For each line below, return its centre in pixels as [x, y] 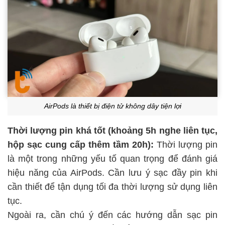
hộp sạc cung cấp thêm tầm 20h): [81, 144]
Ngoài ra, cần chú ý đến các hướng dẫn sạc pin [113, 215]
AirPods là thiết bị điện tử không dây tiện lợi [113, 106]
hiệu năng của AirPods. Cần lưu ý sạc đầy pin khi [113, 173]
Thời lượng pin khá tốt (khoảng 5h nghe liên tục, [113, 130]
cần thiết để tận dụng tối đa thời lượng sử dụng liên [113, 187]
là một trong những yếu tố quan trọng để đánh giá [113, 158]
